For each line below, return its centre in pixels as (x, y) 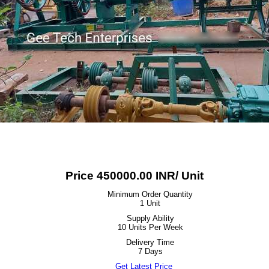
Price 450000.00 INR (120, 176)
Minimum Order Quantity (150, 194)
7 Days (150, 251)
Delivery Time (150, 242)
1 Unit (150, 203)
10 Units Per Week (150, 227)
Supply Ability (150, 218)
